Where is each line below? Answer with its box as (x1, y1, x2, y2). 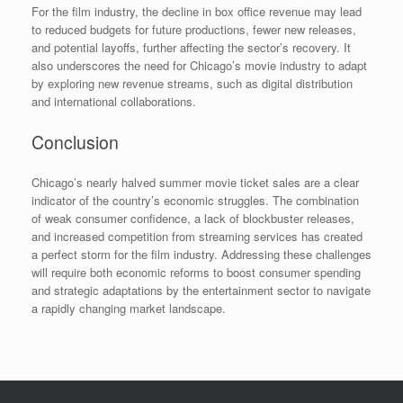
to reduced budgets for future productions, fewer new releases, (31, 21, 356, 39)
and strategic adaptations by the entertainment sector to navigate (31, 282, 371, 300)
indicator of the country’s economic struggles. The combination (31, 192, 359, 210)
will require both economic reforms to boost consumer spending (31, 264, 361, 282)
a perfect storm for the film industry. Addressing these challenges (31, 246, 372, 264)
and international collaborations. (31, 93, 196, 111)
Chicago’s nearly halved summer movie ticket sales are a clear (31, 174, 359, 192)
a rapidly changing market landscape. (31, 300, 226, 318)
